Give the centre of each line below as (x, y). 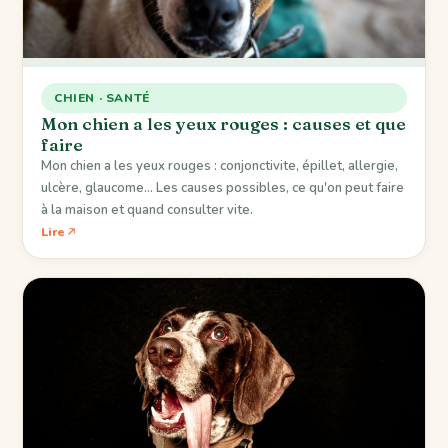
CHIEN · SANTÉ (102, 97)
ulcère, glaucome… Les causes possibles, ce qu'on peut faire (222, 187)
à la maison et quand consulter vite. (147, 209)
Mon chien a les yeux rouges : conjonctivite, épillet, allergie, (219, 165)
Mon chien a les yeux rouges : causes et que (223, 123)
